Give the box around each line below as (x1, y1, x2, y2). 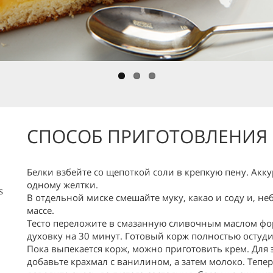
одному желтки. (26, 179, 98, 191)
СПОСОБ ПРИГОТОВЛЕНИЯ (26, 124, 268, 149)
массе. (26, 204, 54, 216)
